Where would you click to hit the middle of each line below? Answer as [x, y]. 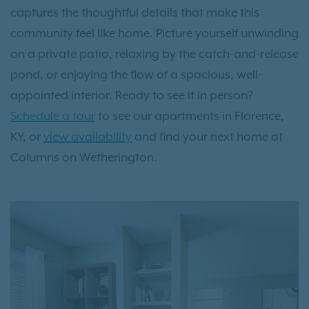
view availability [88, 137]
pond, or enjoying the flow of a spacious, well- [136, 75]
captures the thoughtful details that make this [135, 13]
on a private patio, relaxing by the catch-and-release [154, 54]
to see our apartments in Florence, [190, 116]
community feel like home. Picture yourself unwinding [154, 33]
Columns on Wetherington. [84, 158]
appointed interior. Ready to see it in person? [132, 96]
